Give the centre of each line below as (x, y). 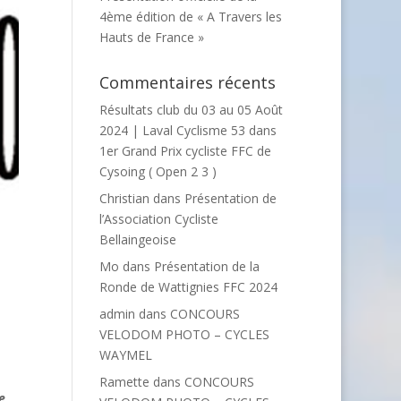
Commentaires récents (187, 82)
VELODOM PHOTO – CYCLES (184, 334)
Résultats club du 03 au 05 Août (191, 110)
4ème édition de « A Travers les (190, 17)
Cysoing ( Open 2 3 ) (158, 171)
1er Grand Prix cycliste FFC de (185, 151)
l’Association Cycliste (158, 219)
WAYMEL (125, 355)
